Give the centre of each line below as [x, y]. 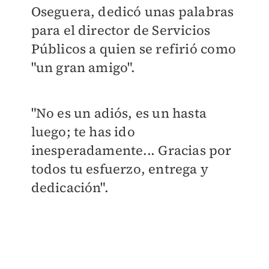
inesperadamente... [95, 150]
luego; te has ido [83, 131]
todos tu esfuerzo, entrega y [120, 168]
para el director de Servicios [121, 30]
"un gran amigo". [83, 67]
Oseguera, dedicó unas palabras [132, 11]
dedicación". [70, 187]
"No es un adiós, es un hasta [119, 113]
